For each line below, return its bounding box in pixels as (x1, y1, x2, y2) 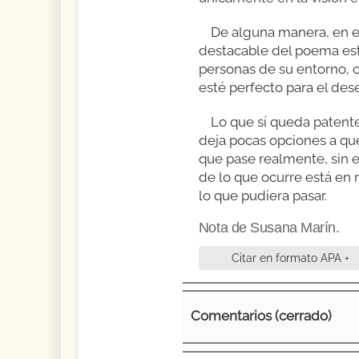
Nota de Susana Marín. (198, 219, 340, 236)
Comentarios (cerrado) (190, 307, 332, 324)
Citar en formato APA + (232, 251, 350, 264)
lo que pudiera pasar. (198, 187, 327, 204)
